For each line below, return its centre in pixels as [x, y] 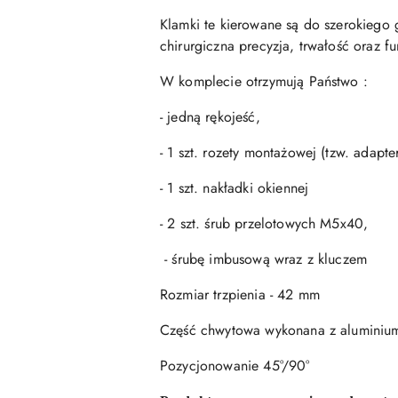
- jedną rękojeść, [210, 117]
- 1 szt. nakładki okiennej [235, 188]
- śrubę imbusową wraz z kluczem [264, 259]
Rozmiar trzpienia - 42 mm [240, 295]
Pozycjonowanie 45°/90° [235, 366]
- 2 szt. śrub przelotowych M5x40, [264, 224]
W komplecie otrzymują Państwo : [264, 82]
